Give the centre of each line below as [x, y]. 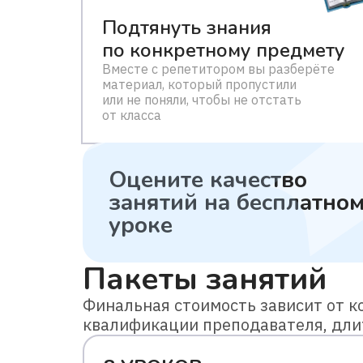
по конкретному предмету [224, 50]
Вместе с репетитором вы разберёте [218, 69]
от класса [132, 115]
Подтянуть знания [187, 28]
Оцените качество [208, 180]
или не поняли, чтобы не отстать [202, 100]
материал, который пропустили [199, 84]
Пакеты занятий [205, 279]
